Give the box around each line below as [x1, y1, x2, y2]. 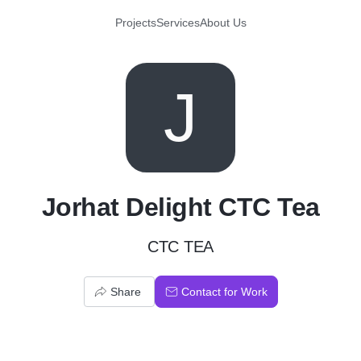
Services [156, 16, 200, 29]
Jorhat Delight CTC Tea [41, 193, 320, 222]
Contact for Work [180, 285, 268, 298]
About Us [199, 16, 247, 29]
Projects [114, 16, 156, 29]
